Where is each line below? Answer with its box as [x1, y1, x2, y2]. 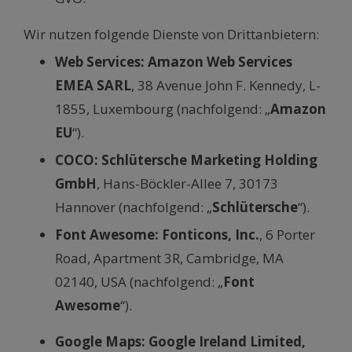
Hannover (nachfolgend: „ [55, 198, 212, 217]
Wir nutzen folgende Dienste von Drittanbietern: [24, 25, 319, 44]
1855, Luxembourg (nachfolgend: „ [55, 100, 270, 119]
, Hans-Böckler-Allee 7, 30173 [97, 174, 278, 193]
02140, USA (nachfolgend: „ [55, 273, 223, 291]
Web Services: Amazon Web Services [55, 53, 292, 71]
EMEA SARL [55, 76, 131, 95]
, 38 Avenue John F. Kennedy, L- [131, 76, 321, 95]
